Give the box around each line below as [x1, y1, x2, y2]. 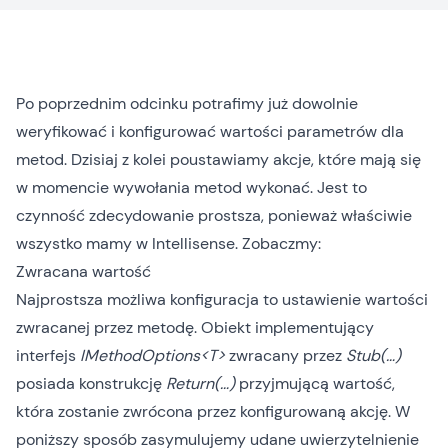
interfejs [16, 345, 80, 366]
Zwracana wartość [16, 261, 151, 282]
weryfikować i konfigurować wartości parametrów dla [16, 121, 404, 142]
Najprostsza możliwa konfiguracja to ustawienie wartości [16, 289, 428, 310]
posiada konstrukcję [16, 373, 166, 394]
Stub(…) [346, 345, 401, 366]
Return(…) [166, 373, 235, 394]
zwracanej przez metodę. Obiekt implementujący [16, 317, 374, 338]
